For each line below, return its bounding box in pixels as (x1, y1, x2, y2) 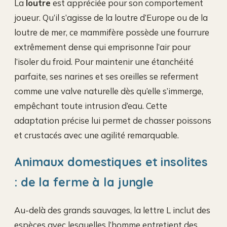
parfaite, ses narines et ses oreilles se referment (14, 70, 199, 82)
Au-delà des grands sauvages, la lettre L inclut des (14, 204, 210, 215)
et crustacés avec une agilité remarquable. (14, 129, 179, 140)
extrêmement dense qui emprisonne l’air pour (14, 41, 191, 52)
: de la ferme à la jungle (14, 174, 154, 190)
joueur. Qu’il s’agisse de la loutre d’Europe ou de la (14, 12, 208, 23)
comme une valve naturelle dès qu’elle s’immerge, (14, 85, 203, 96)
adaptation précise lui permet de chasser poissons (14, 115, 211, 126)
